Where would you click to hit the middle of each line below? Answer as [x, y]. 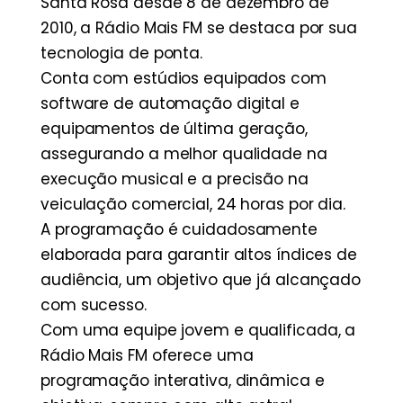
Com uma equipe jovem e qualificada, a [198, 331]
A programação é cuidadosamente [179, 230]
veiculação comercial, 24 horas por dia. [193, 205]
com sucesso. [94, 305]
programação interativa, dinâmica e [183, 381]
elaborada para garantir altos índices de [199, 255]
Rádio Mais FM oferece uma [147, 356]
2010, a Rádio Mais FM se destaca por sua [199, 28]
